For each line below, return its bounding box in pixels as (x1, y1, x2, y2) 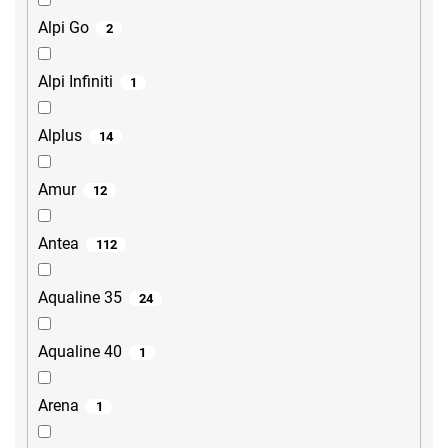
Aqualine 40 (38, 342, 122, 362)
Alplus (38, 126, 82, 146)
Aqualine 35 (38, 288, 122, 308)
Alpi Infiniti (38, 72, 113, 92)
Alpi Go (38, 18, 89, 38)
